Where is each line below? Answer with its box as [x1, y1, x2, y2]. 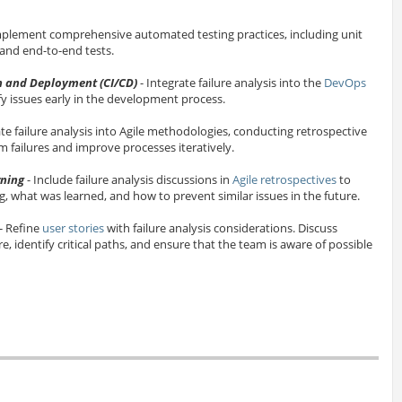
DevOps [323, 74, 366, 92]
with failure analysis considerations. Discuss [103, 220, 337, 237]
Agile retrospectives [232, 171, 336, 188]
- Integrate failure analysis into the [136, 74, 324, 92]
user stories [41, 220, 104, 237]
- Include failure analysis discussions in [23, 171, 232, 188]
